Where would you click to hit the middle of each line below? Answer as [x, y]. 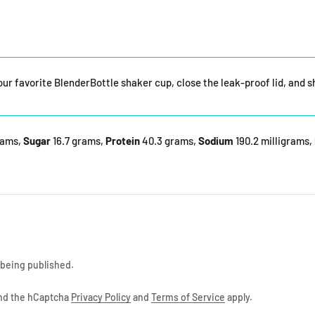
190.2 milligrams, [273, 141]
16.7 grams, [77, 141]
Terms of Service [188, 297]
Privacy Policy [101, 297]
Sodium [216, 141]
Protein [123, 141]
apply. [239, 297]
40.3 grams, [168, 141]
